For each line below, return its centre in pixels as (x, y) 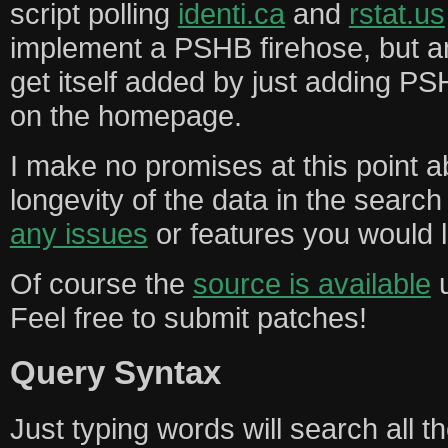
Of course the (101, 283)
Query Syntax (115, 373)
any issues (78, 233)
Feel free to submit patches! (188, 317)
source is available (311, 283)
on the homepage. (125, 115)
